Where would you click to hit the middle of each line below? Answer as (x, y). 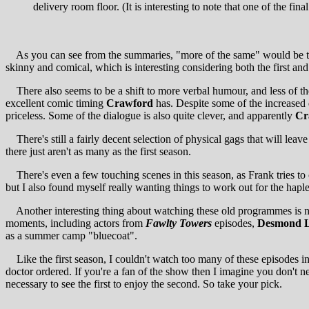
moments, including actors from (76, 223)
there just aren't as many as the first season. (98, 151)
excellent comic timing (56, 103)
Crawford (130, 103)
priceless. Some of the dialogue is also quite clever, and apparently (150, 115)
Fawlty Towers (179, 223)
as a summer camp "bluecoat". (71, 235)
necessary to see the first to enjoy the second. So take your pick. (144, 283)
